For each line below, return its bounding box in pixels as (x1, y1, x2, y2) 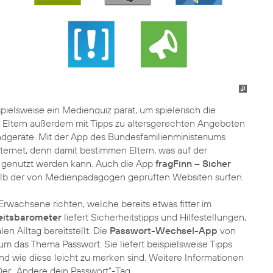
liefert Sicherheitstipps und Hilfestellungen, (64, 211, 246, 223)
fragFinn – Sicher (155, 157, 231, 169)
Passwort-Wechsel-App (110, 224, 218, 236)
